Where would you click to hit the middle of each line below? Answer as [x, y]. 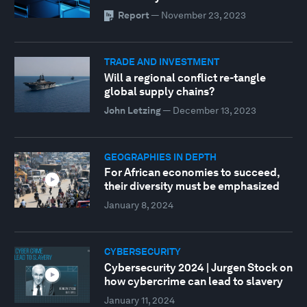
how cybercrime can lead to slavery [193, 281]
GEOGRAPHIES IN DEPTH [160, 157]
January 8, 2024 [138, 205]
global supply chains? [159, 91]
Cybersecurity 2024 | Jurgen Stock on [198, 267]
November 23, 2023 [203, 15]
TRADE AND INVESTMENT [161, 62]
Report [133, 15]
